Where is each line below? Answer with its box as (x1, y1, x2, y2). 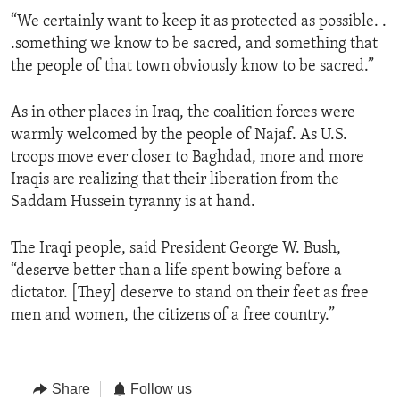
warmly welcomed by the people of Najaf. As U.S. (11, 126, 347, 144)
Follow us (130, 380, 192, 396)
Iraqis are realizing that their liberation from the (11, 171, 339, 188)
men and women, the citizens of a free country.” (11, 306, 335, 324)
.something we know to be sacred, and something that (11, 35, 378, 53)
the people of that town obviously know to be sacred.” (11, 57, 374, 75)
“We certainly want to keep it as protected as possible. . (11, 12, 387, 30)
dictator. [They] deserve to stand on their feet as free (11, 284, 369, 302)
